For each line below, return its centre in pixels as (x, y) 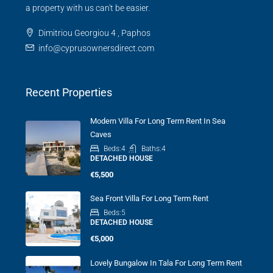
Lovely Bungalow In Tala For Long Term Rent (166, 263)
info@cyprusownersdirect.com (96, 48)
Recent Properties (69, 92)
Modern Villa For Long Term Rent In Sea (158, 121)
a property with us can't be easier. (88, 8)
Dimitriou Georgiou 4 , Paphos (94, 33)
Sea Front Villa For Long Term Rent (149, 198)
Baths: (151, 149)
